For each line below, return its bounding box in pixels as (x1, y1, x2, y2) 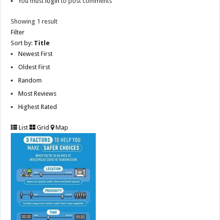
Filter (11, 28, 25, 36)
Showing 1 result (11, 18, 58, 26)
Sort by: (11, 39, 34, 47)
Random (18, 77, 42, 84)
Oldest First (18, 63, 51, 71)
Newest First (18, 50, 53, 58)
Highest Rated (18, 103, 57, 111)
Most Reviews (18, 90, 57, 98)
